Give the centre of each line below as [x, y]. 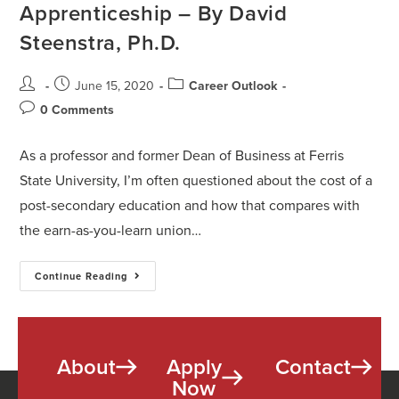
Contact [313, 367]
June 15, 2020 [115, 86]
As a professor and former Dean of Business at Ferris [182, 156]
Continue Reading [81, 277]
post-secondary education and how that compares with [190, 206]
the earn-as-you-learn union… [111, 231]
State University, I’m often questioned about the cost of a [196, 181]
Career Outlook [233, 86]
